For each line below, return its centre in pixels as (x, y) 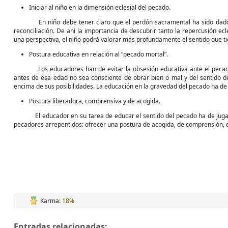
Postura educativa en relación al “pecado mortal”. (98, 54)
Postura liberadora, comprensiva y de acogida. (95, 101)
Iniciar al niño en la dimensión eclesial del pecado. (100, 7)
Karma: (51, 201)
